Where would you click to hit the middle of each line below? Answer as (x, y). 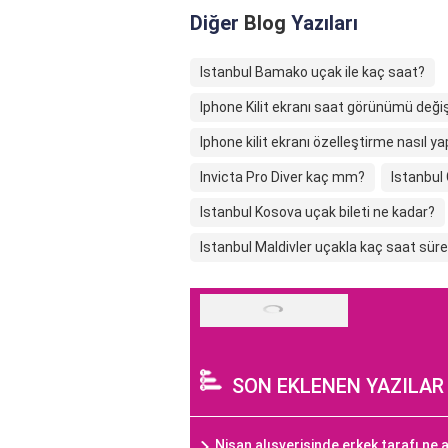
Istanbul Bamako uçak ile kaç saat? (312, 72)
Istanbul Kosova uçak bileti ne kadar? (317, 212)
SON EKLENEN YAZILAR (338, 386)
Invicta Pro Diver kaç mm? (282, 177)
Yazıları (322, 23)
